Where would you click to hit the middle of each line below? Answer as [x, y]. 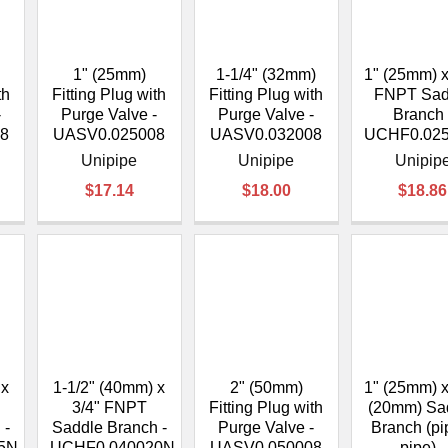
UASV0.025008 [109, 135]
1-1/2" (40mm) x [109, 387]
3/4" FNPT [109, 407]
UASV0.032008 [266, 135]
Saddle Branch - [109, 427]
